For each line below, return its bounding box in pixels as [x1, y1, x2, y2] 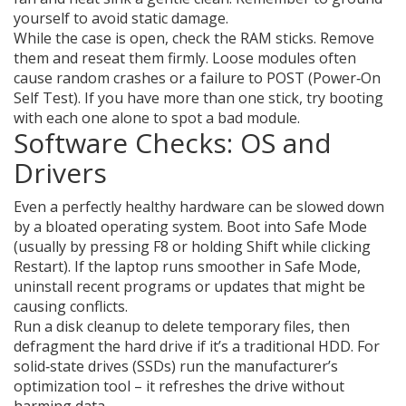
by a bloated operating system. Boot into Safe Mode [14, 217, 367, 237]
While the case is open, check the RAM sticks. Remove [14, 28, 374, 48]
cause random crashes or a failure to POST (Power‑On [14, 68, 381, 88]
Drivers [14, 154, 107, 191]
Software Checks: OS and [14, 124, 332, 161]
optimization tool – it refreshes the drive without [14, 376, 344, 396]
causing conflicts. [14, 296, 128, 316]
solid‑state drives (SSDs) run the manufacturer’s [14, 356, 338, 376]
